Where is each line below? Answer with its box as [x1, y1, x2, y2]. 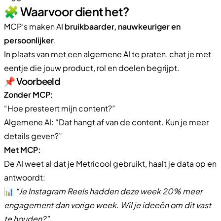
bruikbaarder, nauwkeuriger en [65, 21, 181, 32]
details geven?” [4, 130, 62, 141]
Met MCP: [4, 144, 41, 155]
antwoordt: [4, 172, 45, 183]
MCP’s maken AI [4, 21, 65, 32]
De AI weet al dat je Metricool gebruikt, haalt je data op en [4, 158, 217, 169]
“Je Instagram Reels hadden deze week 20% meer [15, 185, 202, 196]
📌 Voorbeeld [4, 75, 60, 87]
